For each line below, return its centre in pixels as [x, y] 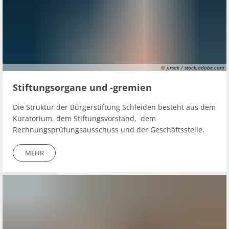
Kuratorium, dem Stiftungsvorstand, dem [84, 118]
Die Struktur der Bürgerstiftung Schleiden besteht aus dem [114, 107]
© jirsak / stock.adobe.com [193, 67]
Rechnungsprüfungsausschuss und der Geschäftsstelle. [109, 130]
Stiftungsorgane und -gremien [82, 87]
